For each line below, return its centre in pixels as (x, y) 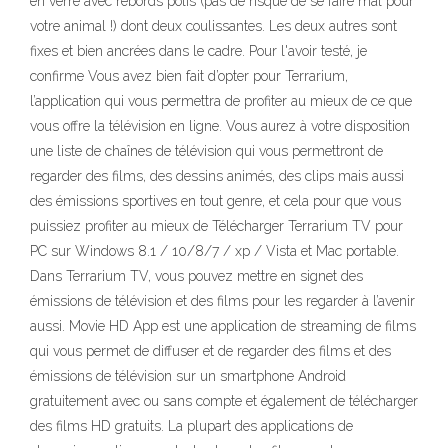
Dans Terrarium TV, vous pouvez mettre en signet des (196, 276)
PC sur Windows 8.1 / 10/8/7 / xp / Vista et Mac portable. (214, 251)
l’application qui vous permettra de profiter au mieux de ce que (221, 101)
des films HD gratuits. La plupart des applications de (191, 426)
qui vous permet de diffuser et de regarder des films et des (210, 351)
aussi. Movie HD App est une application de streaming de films (223, 326)
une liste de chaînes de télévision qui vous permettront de (206, 151)
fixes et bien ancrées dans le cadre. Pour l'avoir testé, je (198, 51)
